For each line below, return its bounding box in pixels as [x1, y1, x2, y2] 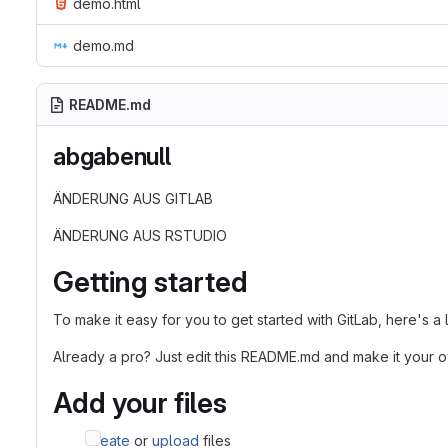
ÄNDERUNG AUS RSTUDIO [53, 227, 227, 244]
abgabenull [53, 142, 171, 171]
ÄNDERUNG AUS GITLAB [53, 190, 213, 207]
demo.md [73, 37, 134, 54]
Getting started [53, 265, 248, 299]
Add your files [53, 386, 227, 420]
